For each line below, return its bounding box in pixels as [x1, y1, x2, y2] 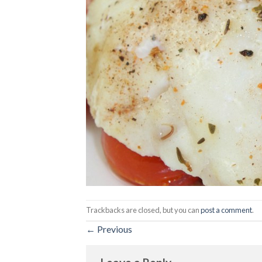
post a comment [201, 205, 252, 215]
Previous [95, 223, 132, 235]
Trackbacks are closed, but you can [86, 205, 201, 215]
